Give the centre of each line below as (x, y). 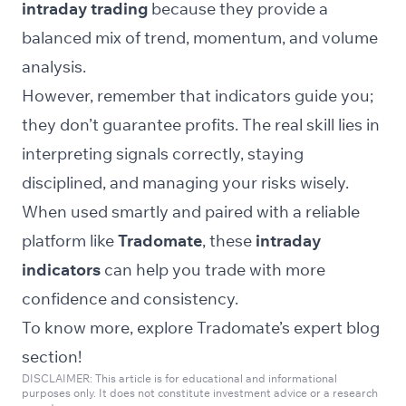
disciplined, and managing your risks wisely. (185, 183)
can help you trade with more (213, 270)
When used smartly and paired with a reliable (191, 212)
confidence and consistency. (130, 299)
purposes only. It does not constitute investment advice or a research (200, 393)
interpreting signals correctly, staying (163, 154)
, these (229, 241)
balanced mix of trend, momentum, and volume (200, 38)
